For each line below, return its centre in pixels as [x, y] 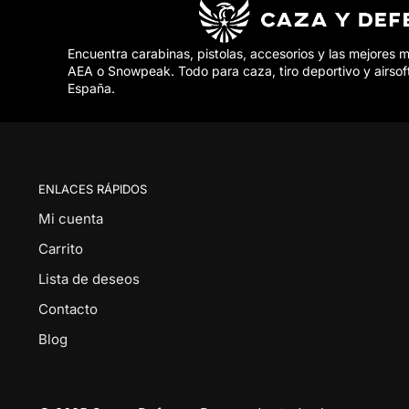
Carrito [60, 249]
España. [91, 89]
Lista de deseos [89, 279]
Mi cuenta [70, 219]
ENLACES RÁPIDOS [92, 189]
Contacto [68, 309]
